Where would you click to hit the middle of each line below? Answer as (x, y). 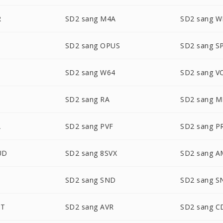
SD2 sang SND (90, 180)
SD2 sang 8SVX (91, 153)
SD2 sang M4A (90, 19)
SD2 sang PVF (89, 126)
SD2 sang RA (87, 99)
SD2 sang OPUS (93, 46)
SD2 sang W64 (90, 72)
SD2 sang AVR (89, 207)
